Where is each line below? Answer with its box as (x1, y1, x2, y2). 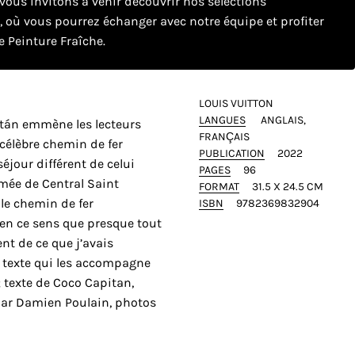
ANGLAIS (260, 113, 303, 126)
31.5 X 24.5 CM (251, 180, 323, 193)
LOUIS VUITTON (198, 97, 273, 109)
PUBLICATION (198, 147, 265, 159)
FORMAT (198, 180, 239, 193)
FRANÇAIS (198, 130, 250, 143)
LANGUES (198, 113, 246, 126)
